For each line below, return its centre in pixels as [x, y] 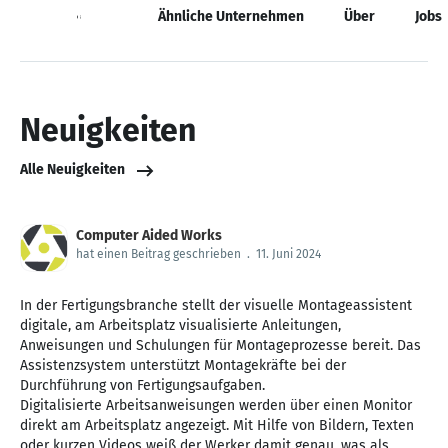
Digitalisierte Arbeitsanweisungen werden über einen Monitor [216, 405]
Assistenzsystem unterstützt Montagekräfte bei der [183, 365]
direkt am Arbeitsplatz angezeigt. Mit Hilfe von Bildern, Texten [217, 425]
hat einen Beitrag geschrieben [158, 253]
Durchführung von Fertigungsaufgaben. [142, 385]
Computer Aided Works [149, 235]
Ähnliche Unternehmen [231, 16]
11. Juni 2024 [288, 253]
